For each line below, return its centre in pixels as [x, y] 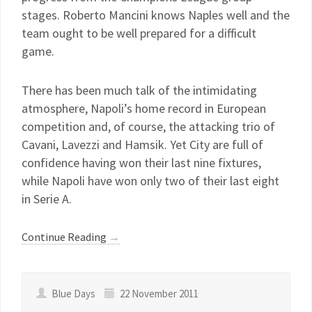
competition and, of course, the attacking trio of [148, 126]
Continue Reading [65, 237]
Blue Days [73, 294]
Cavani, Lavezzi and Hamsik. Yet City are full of [142, 145]
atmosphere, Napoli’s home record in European [144, 108]
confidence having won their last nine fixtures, [141, 163]
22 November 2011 [158, 294]
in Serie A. [47, 199]
